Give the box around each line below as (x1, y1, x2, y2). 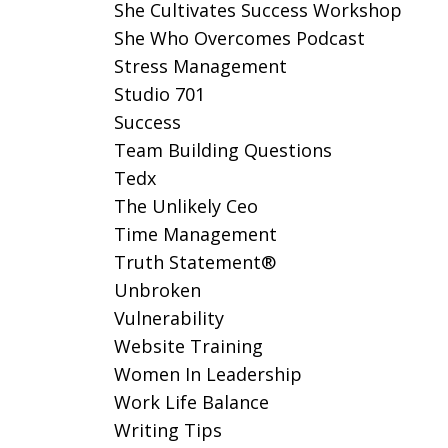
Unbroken (113, 278, 201, 302)
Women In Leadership (113, 362, 302, 386)
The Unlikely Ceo (113, 194, 258, 218)
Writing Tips (113, 418, 222, 442)
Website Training (113, 334, 263, 358)
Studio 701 (113, 82, 205, 106)
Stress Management (113, 54, 287, 78)
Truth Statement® (113, 250, 276, 274)
